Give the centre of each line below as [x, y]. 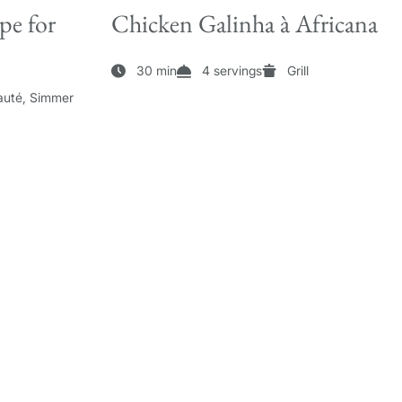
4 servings [232, 71]
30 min [157, 71]
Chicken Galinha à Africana [245, 24]
